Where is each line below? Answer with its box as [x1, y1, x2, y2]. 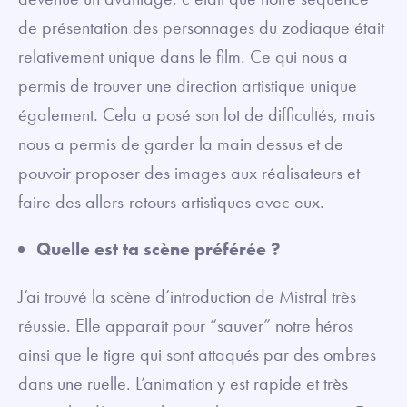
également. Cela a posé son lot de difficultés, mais [18, 103, 375, 127]
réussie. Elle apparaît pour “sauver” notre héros [18, 313, 353, 338]
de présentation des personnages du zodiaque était [18, 15, 384, 40]
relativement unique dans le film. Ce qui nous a [18, 45, 348, 69]
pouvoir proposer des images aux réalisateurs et [18, 161, 360, 185]
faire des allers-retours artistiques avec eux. [18, 190, 329, 214]
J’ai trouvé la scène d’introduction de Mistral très [18, 284, 356, 309]
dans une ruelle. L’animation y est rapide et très [18, 372, 348, 396]
